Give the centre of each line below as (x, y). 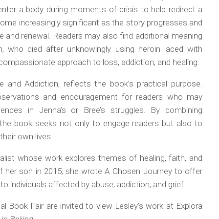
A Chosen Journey (138, 171)
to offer (187, 171)
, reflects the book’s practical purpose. (131, 84)
